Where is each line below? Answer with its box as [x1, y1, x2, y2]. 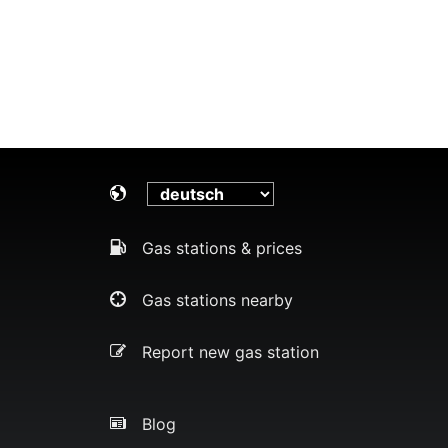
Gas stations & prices [142, 237, 302, 258]
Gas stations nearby [142, 289, 293, 310]
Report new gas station [142, 341, 319, 362]
